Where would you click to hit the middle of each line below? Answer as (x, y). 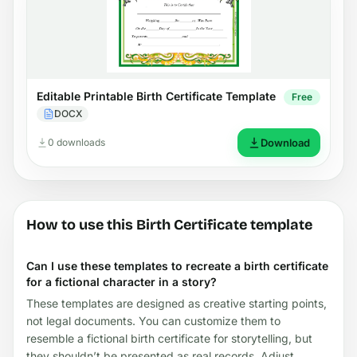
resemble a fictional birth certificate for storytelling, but (169, 338)
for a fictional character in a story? (122, 281)
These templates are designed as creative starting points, (177, 303)
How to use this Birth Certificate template (169, 224)
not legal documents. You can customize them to (153, 320)
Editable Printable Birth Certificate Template (156, 96)
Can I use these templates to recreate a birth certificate (177, 265)
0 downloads (76, 142)
